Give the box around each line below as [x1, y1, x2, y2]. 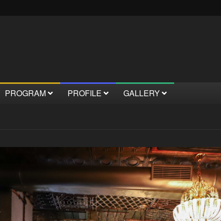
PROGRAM [5, 87, 48, 99]
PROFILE [68, 87, 104, 99]
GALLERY [123, 87, 162, 99]
